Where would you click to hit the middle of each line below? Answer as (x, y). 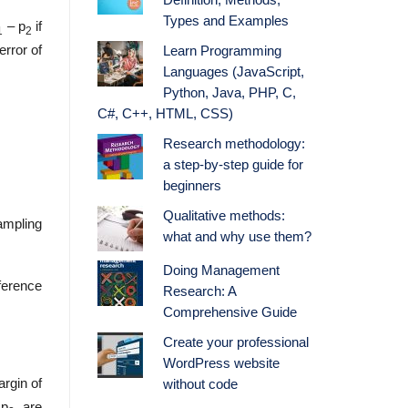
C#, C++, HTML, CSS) (165, 114)
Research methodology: (234, 144)
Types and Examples (225, 21)
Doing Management (221, 271)
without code (200, 385)
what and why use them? (237, 237)
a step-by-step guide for (233, 165)
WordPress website (221, 364)
